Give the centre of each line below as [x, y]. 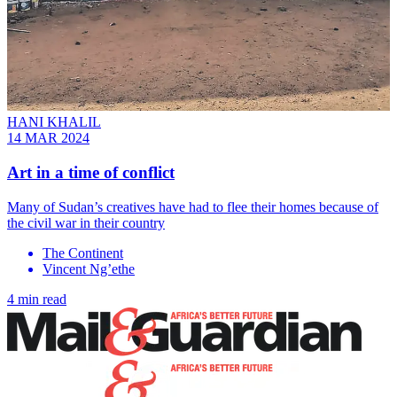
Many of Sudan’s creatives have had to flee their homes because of [193, 206]
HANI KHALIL [54, 122]
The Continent [83, 253]
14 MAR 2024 [48, 138]
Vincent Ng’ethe [89, 269]
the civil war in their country [86, 222]
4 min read [37, 299]
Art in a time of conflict [91, 173]
